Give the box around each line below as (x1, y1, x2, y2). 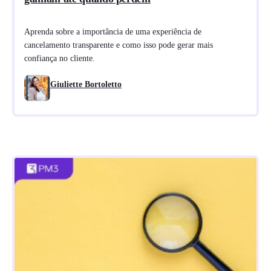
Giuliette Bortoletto (50, 80, 122, 90)
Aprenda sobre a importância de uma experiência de (24, 27, 201, 36)
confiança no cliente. (24, 53, 95, 63)
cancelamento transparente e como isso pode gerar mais (24, 40, 213, 50)
